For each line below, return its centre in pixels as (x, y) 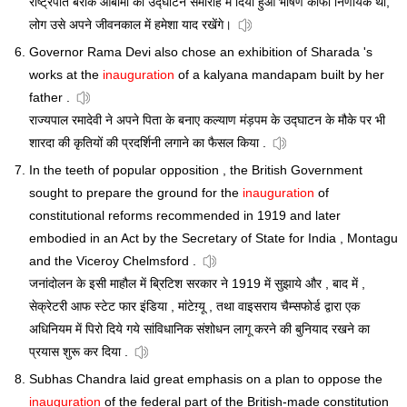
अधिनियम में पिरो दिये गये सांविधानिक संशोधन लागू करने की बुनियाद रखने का (199, 329)
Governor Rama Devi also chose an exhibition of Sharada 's (201, 52)
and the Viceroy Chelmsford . (113, 261)
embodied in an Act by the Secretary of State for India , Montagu (213, 238)
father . (50, 98)
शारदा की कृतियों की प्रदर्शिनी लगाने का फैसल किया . (148, 143)
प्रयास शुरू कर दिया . (79, 352)
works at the (66, 75)
